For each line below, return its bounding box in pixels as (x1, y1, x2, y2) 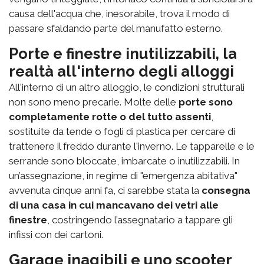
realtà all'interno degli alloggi (9, 62, 234, 80)
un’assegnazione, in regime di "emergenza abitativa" (9, 169, 237, 181)
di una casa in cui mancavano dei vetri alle (9, 199, 219, 211)
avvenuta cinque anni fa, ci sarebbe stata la (9, 184, 202, 196)
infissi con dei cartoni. (9, 228, 103, 240)
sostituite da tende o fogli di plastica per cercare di (9, 125, 235, 137)
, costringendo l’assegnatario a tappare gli (47, 213, 233, 226)
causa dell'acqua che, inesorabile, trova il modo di (9, 7, 230, 19)
